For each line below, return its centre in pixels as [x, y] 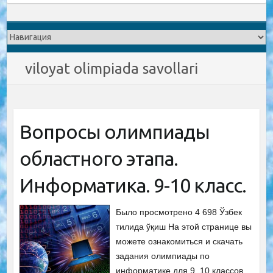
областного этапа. [98, 158]
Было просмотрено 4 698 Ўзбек [179, 212]
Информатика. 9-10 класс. [133, 185]
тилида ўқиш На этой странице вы [184, 227]
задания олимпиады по [163, 256]
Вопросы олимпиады [114, 132]
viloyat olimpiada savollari [112, 69]
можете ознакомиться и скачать [179, 241]
